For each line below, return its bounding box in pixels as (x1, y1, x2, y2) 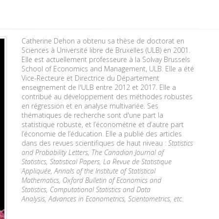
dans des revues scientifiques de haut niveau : (22, 138, 168, 148)
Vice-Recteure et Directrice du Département (22, 73, 159, 83)
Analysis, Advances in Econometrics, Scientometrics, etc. (22, 194, 183, 203)
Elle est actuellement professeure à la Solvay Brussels (22, 55, 190, 64)
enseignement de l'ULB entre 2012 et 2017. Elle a (22, 83, 176, 92)
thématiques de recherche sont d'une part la (22, 110, 163, 120)
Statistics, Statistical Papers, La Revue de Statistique (22, 157, 172, 166)
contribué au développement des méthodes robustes (22, 92, 193, 101)
